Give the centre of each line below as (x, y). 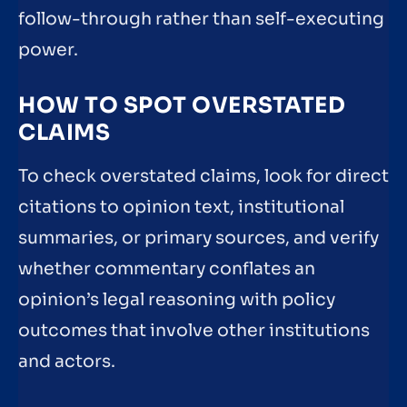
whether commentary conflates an (167, 269)
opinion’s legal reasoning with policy (177, 300)
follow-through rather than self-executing (201, 20)
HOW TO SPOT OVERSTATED (182, 105)
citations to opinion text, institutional (181, 207)
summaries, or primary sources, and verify (199, 238)
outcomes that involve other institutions (194, 331)
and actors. (67, 362)
